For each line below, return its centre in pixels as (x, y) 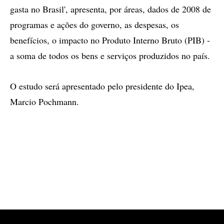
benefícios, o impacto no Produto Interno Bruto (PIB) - (110, 40)
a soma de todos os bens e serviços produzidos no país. (110, 55)
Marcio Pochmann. (44, 101)
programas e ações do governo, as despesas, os (94, 24)
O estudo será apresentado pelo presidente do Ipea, (102, 86)
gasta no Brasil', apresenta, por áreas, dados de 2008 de (110, 9)
